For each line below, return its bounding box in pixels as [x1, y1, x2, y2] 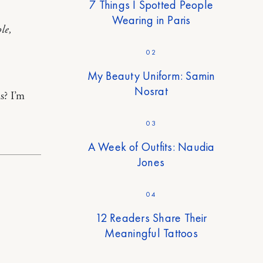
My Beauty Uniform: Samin [87, 68, 215, 84]
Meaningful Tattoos [104, 225, 198, 241]
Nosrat [134, 83, 168, 99]
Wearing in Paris [112, 12, 191, 28]
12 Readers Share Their [95, 210, 207, 226]
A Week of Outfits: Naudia [87, 139, 215, 155]
